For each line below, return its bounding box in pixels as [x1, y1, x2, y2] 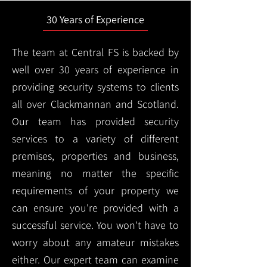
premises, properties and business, [12, 149, 179, 163]
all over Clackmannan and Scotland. [12, 97, 179, 111]
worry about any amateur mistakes [12, 235, 179, 249]
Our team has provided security [12, 114, 179, 128]
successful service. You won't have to [12, 218, 179, 232]
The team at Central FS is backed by [12, 45, 179, 59]
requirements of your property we [12, 184, 179, 197]
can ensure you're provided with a [12, 201, 179, 215]
